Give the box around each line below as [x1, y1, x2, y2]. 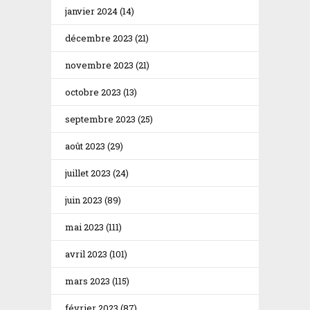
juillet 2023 [65, 166, 111, 179]
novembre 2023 [65, 58, 134, 71]
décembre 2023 [65, 31, 133, 44]
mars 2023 [65, 274, 110, 287]
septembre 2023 [65, 112, 136, 125]
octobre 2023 [65, 85, 121, 98]
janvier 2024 [65, 4, 118, 17]
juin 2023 [65, 193, 102, 206]
